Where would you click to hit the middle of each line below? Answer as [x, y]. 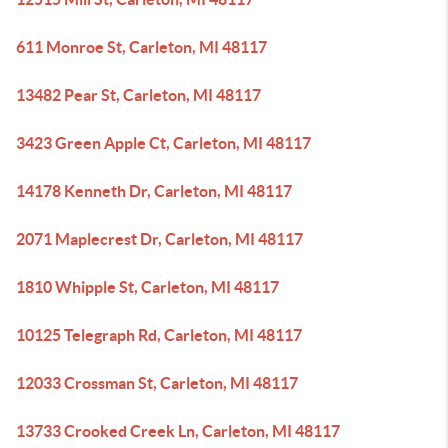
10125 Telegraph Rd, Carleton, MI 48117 [159, 335]
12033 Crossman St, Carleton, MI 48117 [157, 383]
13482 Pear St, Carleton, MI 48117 [138, 95]
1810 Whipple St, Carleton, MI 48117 [147, 287]
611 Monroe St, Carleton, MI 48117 [141, 47]
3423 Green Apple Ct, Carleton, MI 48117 [163, 143]
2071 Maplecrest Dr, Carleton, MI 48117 [159, 239]
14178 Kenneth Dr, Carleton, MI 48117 [154, 191]
